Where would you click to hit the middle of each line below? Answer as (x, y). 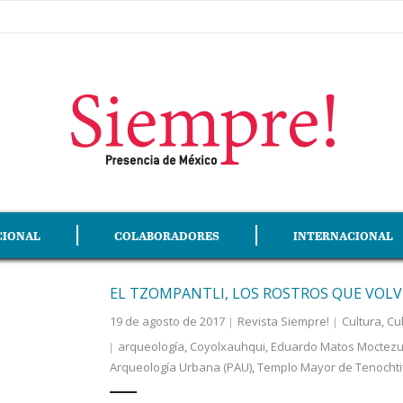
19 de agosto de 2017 (167, 321)
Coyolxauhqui (227, 346)
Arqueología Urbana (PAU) (180, 367)
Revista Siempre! (283, 321)
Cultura (361, 321)
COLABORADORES (167, 235)
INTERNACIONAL (343, 235)
